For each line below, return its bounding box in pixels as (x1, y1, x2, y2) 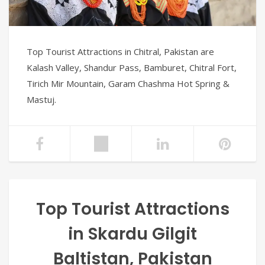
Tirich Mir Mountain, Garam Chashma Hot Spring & (27, 77, 230, 90)
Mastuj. (27, 93, 56, 106)
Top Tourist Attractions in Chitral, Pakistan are (27, 46, 214, 58)
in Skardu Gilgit (68, 222, 197, 246)
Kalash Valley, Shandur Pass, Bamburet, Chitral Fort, (27, 62, 237, 74)
